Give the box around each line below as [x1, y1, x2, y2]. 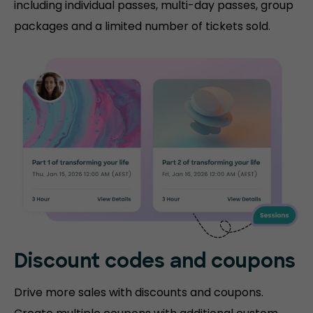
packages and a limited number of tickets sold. [14, 18, 270, 35]
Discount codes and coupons [14, 252, 296, 272]
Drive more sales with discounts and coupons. [14, 284, 263, 300]
